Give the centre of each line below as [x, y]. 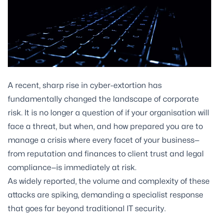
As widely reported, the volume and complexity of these [109, 181]
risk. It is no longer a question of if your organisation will [109, 113]
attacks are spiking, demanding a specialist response [106, 195]
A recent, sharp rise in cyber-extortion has [85, 85]
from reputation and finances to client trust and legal [106, 154]
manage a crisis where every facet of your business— [104, 140]
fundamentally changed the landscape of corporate [103, 99]
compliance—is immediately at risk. [72, 167]
